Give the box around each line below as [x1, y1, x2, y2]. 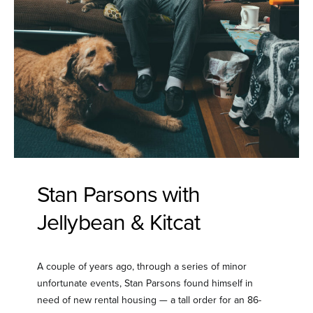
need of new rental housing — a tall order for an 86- [36, 293, 261, 308]
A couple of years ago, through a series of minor [36, 259, 247, 275]
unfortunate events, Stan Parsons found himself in [36, 276, 253, 291]
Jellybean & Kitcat [36, 205, 201, 240]
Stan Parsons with [36, 177, 201, 212]
